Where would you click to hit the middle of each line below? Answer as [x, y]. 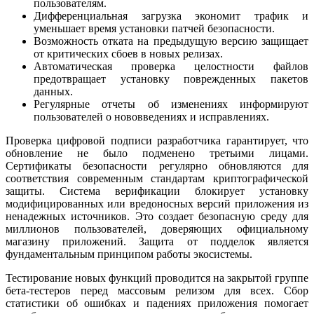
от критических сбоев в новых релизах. [128, 54]
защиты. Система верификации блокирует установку [157, 191]
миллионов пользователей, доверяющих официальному [157, 229]
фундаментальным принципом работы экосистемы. [129, 254]
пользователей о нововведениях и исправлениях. [151, 117]
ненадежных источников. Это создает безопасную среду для [157, 217]
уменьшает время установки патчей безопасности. [154, 29]
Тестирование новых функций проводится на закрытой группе [157, 278]
